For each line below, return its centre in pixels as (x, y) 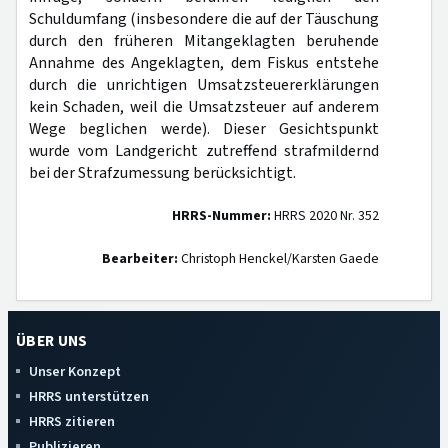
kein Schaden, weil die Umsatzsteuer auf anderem (204, 107)
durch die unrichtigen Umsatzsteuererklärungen (204, 85)
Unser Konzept (75, 371)
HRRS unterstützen (89, 396)
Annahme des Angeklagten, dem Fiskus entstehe (204, 63)
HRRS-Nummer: (221, 216)
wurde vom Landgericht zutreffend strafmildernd (204, 151)
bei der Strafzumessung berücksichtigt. (162, 173)
